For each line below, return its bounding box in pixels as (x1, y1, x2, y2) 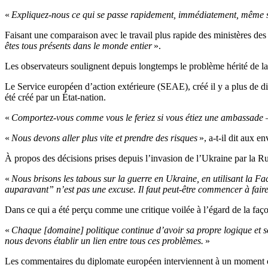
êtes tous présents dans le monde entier (5, 41, 152, 51)
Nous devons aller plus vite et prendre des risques (11, 133, 199, 144)
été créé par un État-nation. (5, 92, 106, 103)
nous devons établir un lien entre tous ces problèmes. (5, 236, 203, 246)
